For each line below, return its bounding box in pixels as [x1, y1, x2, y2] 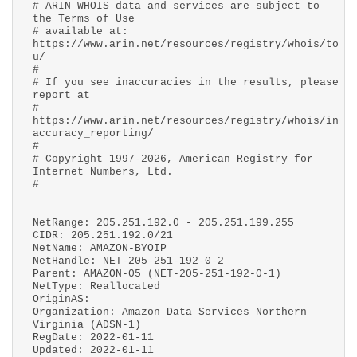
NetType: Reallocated [33, 280, 160, 292]
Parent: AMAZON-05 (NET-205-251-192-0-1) [33, 268, 281, 280]
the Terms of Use [33, 13, 135, 25]
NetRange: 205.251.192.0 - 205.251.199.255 [33, 217, 294, 229]
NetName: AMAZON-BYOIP [33, 242, 167, 254]
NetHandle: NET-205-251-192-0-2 [33, 255, 224, 267]
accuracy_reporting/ [33, 127, 154, 139]
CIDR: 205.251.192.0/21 [33, 229, 173, 241]
